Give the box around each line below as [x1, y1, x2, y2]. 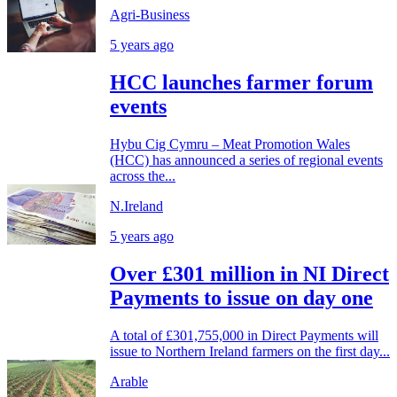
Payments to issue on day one [110, 286, 373, 309]
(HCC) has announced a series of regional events [110, 152, 383, 168]
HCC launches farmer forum [110, 71, 373, 95]
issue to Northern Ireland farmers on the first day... [110, 343, 390, 359]
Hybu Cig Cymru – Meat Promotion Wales [110, 136, 350, 152]
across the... [110, 168, 175, 184]
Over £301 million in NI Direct [110, 262, 389, 285]
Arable [110, 373, 148, 389]
